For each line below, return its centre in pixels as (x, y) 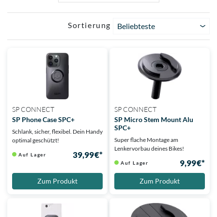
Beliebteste (136, 26)
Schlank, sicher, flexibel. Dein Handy (57, 132)
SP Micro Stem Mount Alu (154, 120)
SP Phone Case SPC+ (43, 120)
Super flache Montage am (146, 140)
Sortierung (89, 25)
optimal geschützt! (36, 140)
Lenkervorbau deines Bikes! (149, 149)
